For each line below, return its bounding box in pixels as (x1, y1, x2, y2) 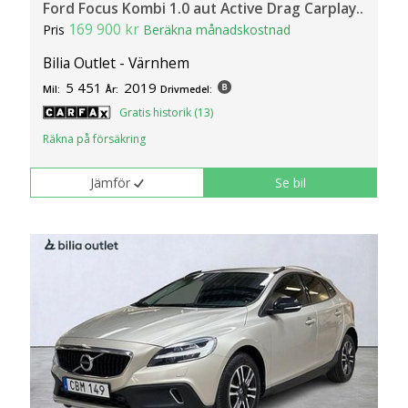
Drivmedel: (160, 82, 213, 96)
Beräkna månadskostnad (143, 21, 291, 39)
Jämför (90, 173, 131, 191)
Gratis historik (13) (119, 104, 214, 120)
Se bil (275, 173, 307, 191)
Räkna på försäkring (43, 131, 147, 148)
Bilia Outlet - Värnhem (43, 52, 190, 73)
